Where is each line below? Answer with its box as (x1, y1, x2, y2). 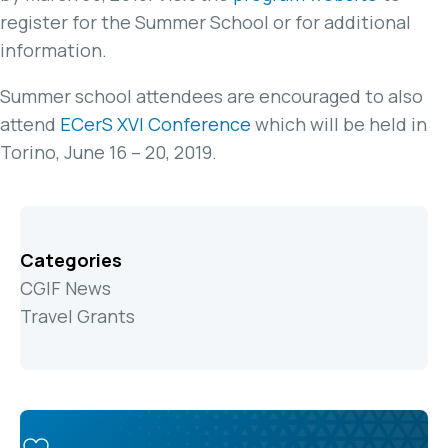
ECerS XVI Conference (60, 112, 251, 137)
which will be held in (251, 112, 427, 137)
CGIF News (20, 276, 111, 301)
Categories (20, 248, 122, 273)
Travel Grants (20, 304, 135, 329)
